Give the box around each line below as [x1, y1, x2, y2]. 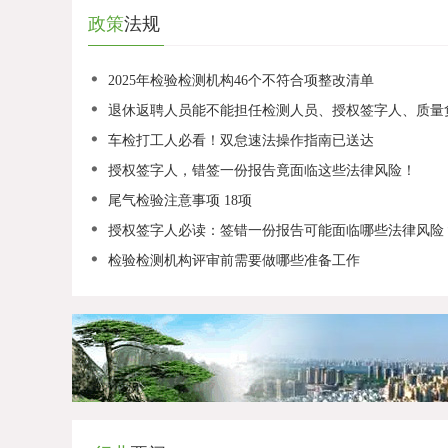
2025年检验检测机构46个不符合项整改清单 [107, 73, 374, 88]
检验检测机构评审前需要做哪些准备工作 [107, 253, 360, 268]
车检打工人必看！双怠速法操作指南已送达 [107, 133, 374, 148]
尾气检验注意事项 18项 [107, 193, 252, 208]
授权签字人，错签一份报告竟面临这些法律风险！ [107, 163, 416, 178]
